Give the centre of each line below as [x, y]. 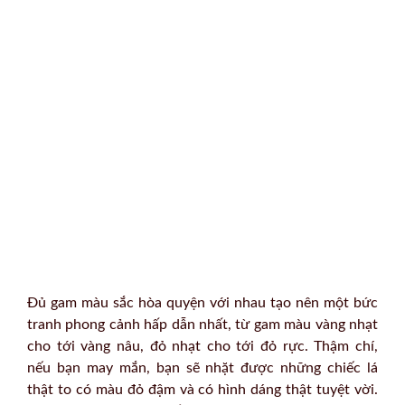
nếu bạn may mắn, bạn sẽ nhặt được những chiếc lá [202, 367]
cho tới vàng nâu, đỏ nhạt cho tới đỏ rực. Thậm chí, [202, 346]
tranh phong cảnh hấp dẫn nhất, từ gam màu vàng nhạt [202, 324]
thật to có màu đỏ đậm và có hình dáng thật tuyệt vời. [202, 389]
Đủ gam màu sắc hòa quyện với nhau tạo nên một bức [202, 302]
